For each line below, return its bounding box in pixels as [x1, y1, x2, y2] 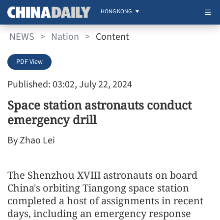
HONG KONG [101, 7, 132, 16]
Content [96, 29, 129, 44]
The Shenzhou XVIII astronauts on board [7, 168, 197, 182]
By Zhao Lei [7, 134, 55, 147]
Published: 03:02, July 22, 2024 [7, 78, 132, 91]
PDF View [16, 57, 43, 67]
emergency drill [7, 111, 96, 128]
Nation [51, 29, 79, 44]
